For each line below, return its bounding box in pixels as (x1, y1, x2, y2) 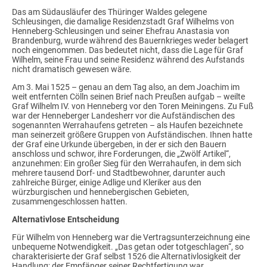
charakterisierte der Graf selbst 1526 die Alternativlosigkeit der (12, 251, 241, 261)
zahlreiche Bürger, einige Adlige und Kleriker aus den (12, 178, 201, 188)
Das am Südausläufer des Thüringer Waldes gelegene (12, 7, 207, 17)
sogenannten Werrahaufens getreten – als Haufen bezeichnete (12, 120, 243, 131)
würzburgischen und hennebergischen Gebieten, (12, 187, 189, 197)
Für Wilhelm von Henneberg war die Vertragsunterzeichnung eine (12, 232, 250, 242)
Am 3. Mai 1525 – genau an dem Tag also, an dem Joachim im (12, 82, 240, 92)
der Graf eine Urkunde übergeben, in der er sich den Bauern (12, 139, 226, 150)
